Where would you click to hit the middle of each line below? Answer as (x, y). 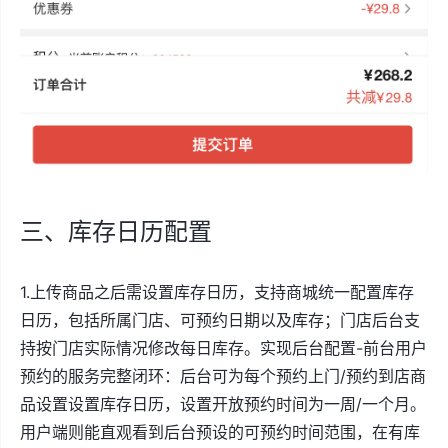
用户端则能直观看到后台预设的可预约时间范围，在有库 (220, 431)
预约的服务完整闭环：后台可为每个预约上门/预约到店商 (223, 375)
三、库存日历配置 (116, 231)
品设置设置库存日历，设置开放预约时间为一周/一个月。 (223, 403)
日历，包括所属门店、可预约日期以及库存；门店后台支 (220, 319)
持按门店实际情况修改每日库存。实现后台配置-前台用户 (223, 347)
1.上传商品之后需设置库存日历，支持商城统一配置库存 (217, 291)
